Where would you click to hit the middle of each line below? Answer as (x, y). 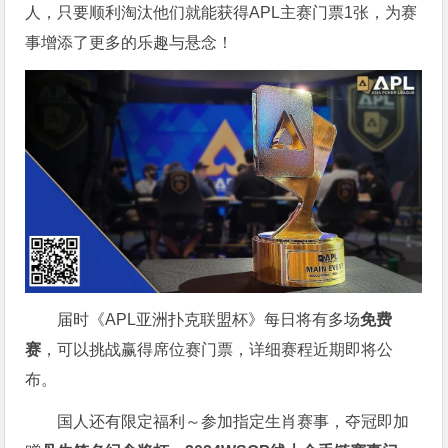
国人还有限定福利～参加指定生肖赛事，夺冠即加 (233, 422)
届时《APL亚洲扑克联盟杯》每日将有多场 (209, 320)
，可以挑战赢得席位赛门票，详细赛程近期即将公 (217, 350)
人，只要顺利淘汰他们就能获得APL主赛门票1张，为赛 (221, 13)
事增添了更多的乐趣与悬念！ (129, 43)
